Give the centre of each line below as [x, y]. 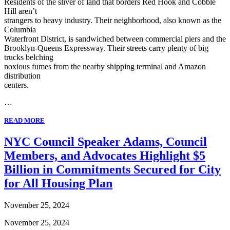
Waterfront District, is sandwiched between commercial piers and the [115, 39]
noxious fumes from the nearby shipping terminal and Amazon [105, 67]
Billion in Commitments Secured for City [112, 170]
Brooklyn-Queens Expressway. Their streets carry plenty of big [106, 48]
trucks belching [29, 57]
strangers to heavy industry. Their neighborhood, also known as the [113, 21]
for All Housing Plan [58, 184]
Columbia [20, 30]
